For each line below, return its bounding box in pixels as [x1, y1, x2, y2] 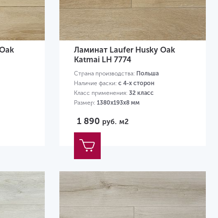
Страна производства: [73, 70, 136, 77]
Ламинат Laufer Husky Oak [73, 45, 175, 54]
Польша [136, 70, 159, 77]
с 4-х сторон [118, 79, 154, 87]
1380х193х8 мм [96, 99, 140, 106]
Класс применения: [73, 89, 129, 96]
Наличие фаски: [73, 79, 118, 87]
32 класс [128, 89, 154, 96]
